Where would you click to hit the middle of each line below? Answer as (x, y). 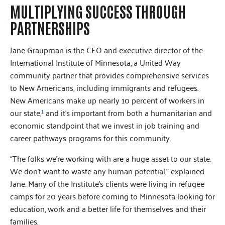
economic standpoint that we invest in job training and (105, 125)
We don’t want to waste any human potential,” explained (107, 171)
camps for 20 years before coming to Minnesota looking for (113, 196)
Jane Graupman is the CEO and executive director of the (106, 50)
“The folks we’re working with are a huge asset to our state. (110, 158)
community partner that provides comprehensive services (109, 75)
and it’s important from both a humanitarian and (128, 113)
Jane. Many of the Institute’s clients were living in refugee (107, 184)
